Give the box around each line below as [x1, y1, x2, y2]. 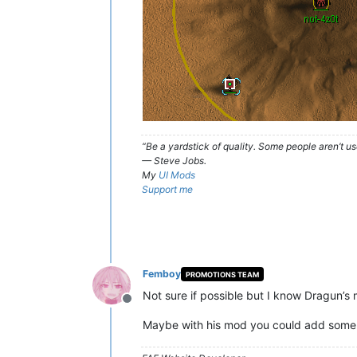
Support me [142, 183, 193, 195]
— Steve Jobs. [142, 155, 206, 167]
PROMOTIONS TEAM [185, 269, 259, 279]
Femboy [143, 268, 181, 280]
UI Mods [159, 169, 195, 181]
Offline [126, 299, 166, 315]
